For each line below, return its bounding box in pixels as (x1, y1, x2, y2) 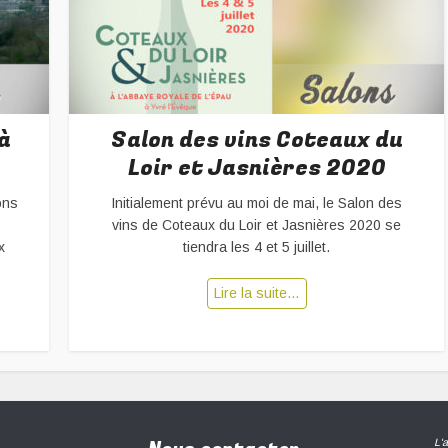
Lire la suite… (213, 285, 300, 301)
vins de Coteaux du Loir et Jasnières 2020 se (112, 217, 401, 233)
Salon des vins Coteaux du (110, 124, 403, 156)
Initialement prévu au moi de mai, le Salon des (111, 195, 402, 211)
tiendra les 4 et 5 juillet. (183, 239, 330, 255)
